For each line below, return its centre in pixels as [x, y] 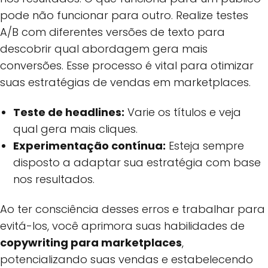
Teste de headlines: [69, 112]
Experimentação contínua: [90, 146]
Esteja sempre [205, 146]
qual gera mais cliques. [76, 129]
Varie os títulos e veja [183, 112]
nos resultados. [54, 179]
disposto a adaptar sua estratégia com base [137, 163]
